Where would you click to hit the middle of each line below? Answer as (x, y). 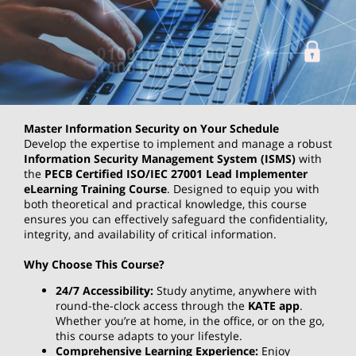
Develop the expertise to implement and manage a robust (178, 144)
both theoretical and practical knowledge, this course (165, 204)
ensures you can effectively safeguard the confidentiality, (176, 219)
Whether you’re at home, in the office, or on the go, (190, 321)
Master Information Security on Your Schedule (151, 129)
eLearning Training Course (95, 189)
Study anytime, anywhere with (235, 291)
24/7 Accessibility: (104, 291)
